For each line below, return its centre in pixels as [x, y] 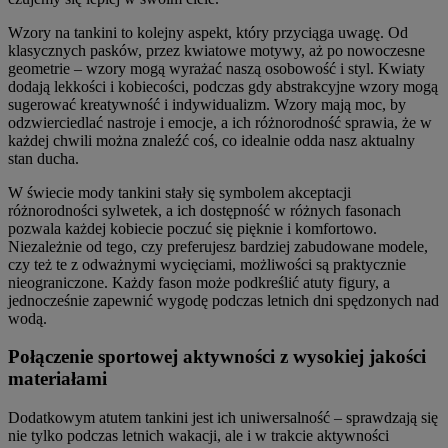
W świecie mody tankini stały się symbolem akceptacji [179, 192]
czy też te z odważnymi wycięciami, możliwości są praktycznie [207, 264]
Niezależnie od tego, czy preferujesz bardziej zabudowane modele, [218, 246]
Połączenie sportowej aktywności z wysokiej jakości [217, 357]
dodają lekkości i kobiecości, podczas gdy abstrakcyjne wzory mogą [223, 86]
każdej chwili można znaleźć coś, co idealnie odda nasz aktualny [211, 140]
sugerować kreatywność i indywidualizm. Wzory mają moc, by [207, 104]
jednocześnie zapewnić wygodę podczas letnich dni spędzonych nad [223, 300]
